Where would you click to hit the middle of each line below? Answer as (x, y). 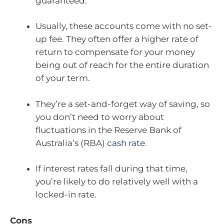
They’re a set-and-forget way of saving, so (123, 104)
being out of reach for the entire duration (122, 65)
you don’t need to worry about (100, 117)
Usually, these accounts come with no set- (124, 26)
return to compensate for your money (115, 52)
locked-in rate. (66, 195)
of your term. (63, 78)
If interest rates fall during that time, (111, 169)
